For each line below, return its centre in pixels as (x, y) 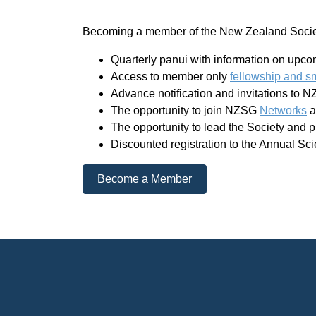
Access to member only (170, 77)
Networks (283, 110)
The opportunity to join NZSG (185, 110)
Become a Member (145, 179)
